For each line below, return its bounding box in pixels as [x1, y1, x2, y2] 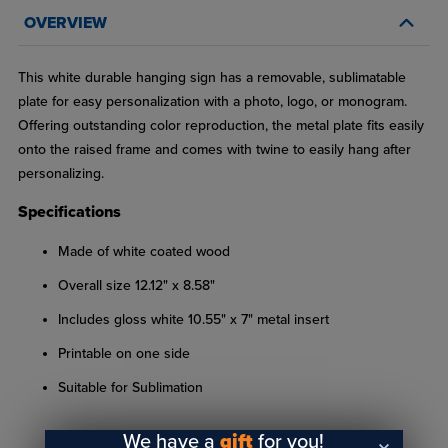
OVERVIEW [23, 13, 107, 34]
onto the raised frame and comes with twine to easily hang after [17, 141, 411, 159]
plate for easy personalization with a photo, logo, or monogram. [17, 93, 407, 111]
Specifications [17, 202, 121, 223]
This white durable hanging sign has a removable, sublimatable [17, 69, 406, 87]
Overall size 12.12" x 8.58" [57, 277, 215, 295]
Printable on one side [57, 345, 190, 363]
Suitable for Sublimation [57, 379, 203, 397]
